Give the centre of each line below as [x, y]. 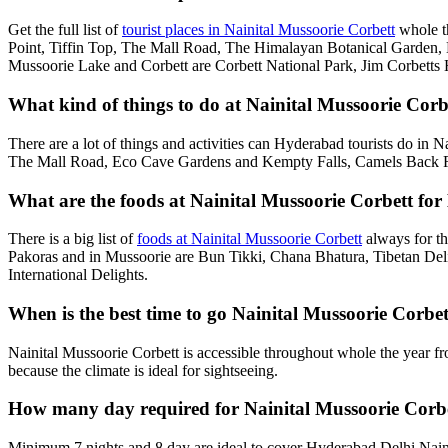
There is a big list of [72, 239]
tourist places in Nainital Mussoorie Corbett [258, 30]
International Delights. [78, 275]
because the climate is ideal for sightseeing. [143, 370]
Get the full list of [65, 30]
